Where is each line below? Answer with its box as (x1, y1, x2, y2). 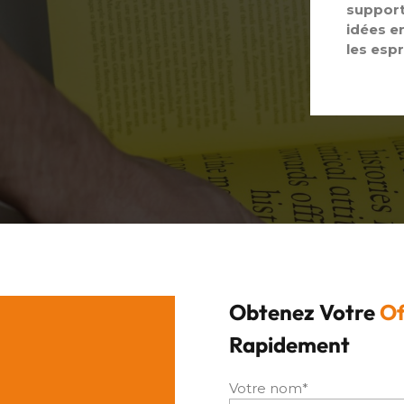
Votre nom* (229, 378, 308, 396)
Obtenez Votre (229, 297, 380, 325)
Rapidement (229, 329, 350, 357)
